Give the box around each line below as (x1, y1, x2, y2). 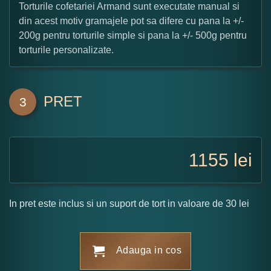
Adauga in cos (116, 244, 181, 255)
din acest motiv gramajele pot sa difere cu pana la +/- (19, 15, 244, 26)
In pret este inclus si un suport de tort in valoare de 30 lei (9, 198, 249, 209)
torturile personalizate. (19, 44, 114, 55)
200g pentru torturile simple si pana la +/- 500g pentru (19, 30, 247, 41)
